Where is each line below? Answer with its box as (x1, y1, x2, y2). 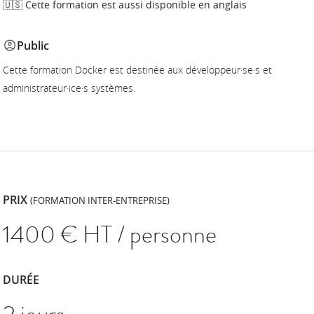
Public (17, 37, 50, 53)
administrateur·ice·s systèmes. (3, 81, 136, 95)
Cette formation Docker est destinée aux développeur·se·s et (3, 62, 273, 76)
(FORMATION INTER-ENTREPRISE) (30, 194, 170, 207)
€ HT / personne (60, 217, 217, 252)
